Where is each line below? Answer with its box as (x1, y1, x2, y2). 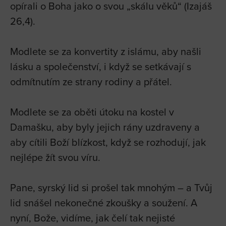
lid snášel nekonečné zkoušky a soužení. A (10, 195, 197, 210)
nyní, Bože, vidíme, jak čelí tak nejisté (10, 210, 175, 225)
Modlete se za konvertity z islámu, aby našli (10, 43, 201, 59)
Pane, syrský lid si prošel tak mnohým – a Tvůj (10, 180, 212, 195)
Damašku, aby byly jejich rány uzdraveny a (10, 119, 200, 134)
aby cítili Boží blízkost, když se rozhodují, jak (10, 134, 206, 149)
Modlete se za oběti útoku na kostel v (10, 104, 174, 119)
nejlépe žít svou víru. (10, 149, 100, 164)
